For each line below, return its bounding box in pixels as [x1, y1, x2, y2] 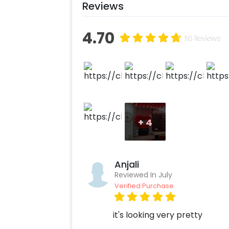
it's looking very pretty [112, 209, 202, 221]
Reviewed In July [114, 170, 172, 180]
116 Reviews [184, 33, 220, 44]
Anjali [114, 158, 139, 171]
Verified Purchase [114, 181, 174, 191]
